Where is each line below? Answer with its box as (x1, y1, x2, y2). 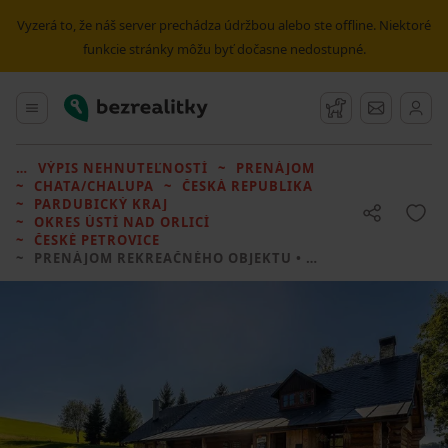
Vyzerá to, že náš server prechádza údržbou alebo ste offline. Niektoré (17, 16, 431, 34)
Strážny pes (337, 94, 425, 116)
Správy (377, 94, 428, 116)
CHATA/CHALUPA (34, 177, 154, 195)
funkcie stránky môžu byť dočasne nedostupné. (82, 40, 366, 58)
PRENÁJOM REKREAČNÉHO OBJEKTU (34, 249, 292, 267)
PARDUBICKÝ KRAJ (34, 195, 168, 213)
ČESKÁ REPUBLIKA (182, 177, 313, 195)
